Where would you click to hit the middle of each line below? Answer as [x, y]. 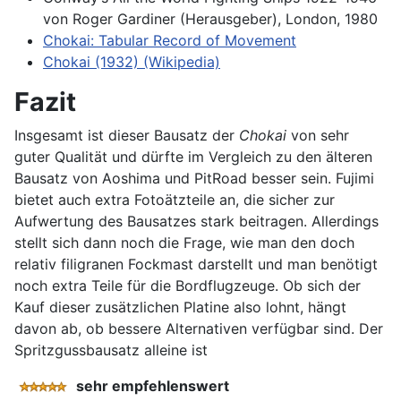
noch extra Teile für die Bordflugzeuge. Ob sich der [188, 285]
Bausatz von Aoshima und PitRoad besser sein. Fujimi [194, 178]
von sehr [318, 135]
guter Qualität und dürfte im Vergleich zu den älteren [193, 156]
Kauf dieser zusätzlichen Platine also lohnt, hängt [180, 307]
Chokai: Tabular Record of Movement [170, 40]
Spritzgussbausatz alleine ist [111, 350]
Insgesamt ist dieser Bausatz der [127, 135]
